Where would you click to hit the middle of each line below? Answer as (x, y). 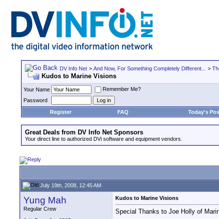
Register (60, 112)
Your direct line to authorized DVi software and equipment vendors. (104, 139)
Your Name (37, 89)
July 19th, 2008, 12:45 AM (70, 185)
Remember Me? (122, 89)
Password (35, 100)
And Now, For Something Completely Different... (150, 68)
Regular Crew (40, 209)
